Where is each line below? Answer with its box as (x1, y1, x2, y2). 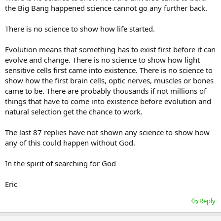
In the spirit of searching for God (5, 158, 116, 169)
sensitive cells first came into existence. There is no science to (5, 65, 213, 75)
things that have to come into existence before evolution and (5, 96, 211, 107)
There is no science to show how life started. (5, 24, 155, 34)
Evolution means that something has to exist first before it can (5, 44, 216, 55)
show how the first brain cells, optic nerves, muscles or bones (5, 75, 214, 86)
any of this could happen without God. (5, 138, 135, 148)
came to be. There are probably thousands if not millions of (5, 86, 206, 96)
